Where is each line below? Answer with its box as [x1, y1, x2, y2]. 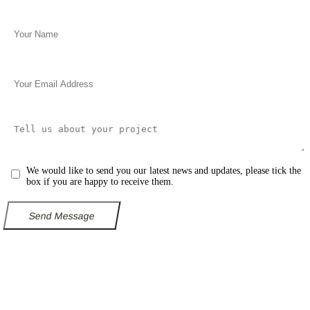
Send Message [28, 210, 96, 221]
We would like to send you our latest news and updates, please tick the [26, 165, 301, 176]
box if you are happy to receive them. [26, 176, 174, 188]
